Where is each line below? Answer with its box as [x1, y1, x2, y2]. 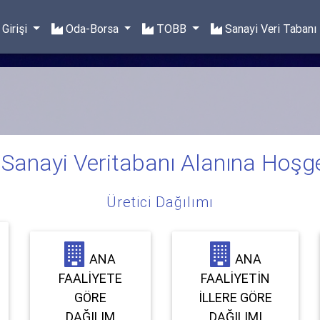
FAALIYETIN [201, 269, 271, 286]
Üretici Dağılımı [106, 192, 214, 211]
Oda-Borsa [65, 21, 119, 36]
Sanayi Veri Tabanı [225, 21, 317, 36]
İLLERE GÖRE [199, 289, 273, 306]
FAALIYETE [58, 269, 122, 286]
